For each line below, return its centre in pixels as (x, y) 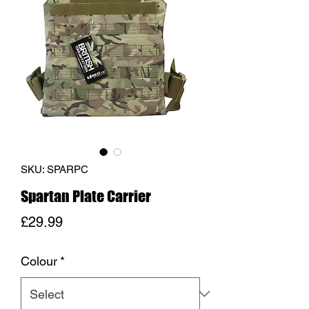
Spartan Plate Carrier (86, 196)
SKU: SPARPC (54, 169)
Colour (39, 261)
